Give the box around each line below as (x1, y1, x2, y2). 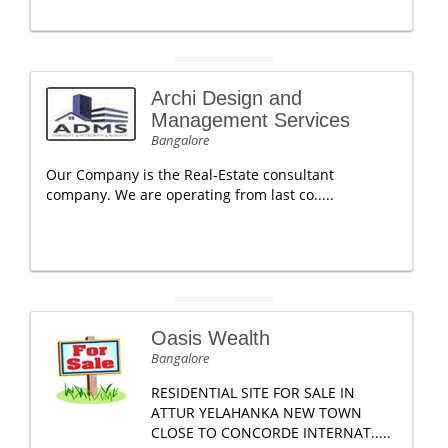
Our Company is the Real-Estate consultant (46, 165, 334, 184)
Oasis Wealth (151, 327, 270, 349)
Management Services (151, 109, 350, 131)
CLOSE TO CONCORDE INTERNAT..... (151, 423, 391, 442)
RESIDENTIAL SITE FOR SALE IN (151, 383, 355, 402)
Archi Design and (151, 87, 302, 109)
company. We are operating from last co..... (46, 185, 334, 204)
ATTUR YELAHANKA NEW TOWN (151, 403, 362, 422)
